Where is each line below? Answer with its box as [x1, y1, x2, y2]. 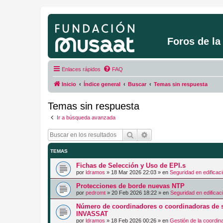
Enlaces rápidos [62, 66, 101, 72]
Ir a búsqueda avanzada [57, 114, 115, 120]
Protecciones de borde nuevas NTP [76, 182, 185, 190]
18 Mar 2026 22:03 [111, 169, 156, 175]
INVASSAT [76, 210, 108, 218]
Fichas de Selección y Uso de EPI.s [76, 162, 186, 169]
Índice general [84, 81, 120, 87]
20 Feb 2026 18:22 [111, 190, 157, 196]
